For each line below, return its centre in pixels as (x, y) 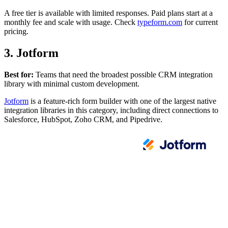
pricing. (16, 31)
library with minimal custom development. (72, 83)
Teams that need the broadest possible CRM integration (123, 74)
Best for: (19, 74)
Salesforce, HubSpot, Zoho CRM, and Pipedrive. (83, 119)
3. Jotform (31, 53)
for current (200, 22)
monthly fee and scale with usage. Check (71, 22)
